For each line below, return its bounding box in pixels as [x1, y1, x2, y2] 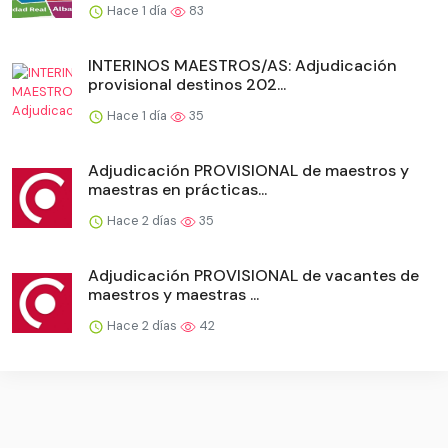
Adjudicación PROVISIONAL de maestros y [88, 160, 409, 182]
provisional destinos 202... [88, 74, 286, 96]
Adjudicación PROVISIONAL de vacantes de [88, 265, 419, 287]
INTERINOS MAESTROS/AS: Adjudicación [88, 55, 397, 77]
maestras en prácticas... [88, 179, 267, 201]
